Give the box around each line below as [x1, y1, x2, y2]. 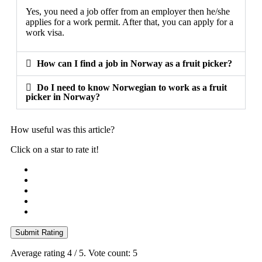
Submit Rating [15, 227, 63, 237]
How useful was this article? [11, 124, 115, 135]
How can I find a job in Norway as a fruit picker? [37, 58, 233, 68]
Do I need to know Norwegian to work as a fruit [37, 82, 227, 92]
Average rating [11, 247, 67, 258]
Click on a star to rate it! [11, 144, 99, 154]
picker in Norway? [26, 91, 100, 102]
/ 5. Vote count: [72, 247, 133, 258]
